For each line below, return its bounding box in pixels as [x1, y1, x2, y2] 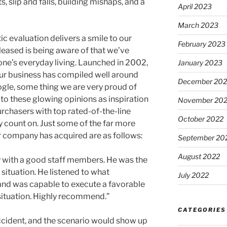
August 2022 [177, 152, 220, 161]
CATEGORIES [177, 206, 226, 213]
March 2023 [177, 20, 218, 29]
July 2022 [177, 170, 209, 179]
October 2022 [177, 114, 223, 123]
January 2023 [177, 58, 222, 67]
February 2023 [177, 39, 225, 48]
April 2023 [177, 2, 212, 11]
